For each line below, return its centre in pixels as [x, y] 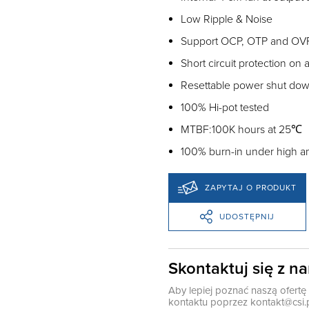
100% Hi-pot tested [225, 108]
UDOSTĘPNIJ [247, 216]
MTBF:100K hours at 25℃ [241, 130]
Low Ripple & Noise [227, 19]
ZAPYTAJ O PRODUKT [251, 187]
